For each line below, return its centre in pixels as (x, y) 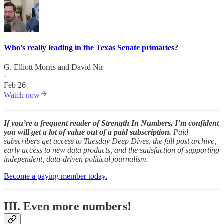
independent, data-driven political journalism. (76, 159)
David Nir (87, 67)
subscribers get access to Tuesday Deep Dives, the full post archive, (110, 141)
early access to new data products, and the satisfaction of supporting (112, 150)
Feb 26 (15, 85)
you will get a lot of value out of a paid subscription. (88, 132)
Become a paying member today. (56, 176)
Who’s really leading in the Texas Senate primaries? (91, 47)
